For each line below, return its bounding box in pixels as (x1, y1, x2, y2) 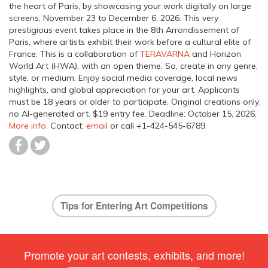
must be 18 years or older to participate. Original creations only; (9, 96, 261, 107)
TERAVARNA (140, 48, 190, 59)
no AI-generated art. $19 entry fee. (9, 108, 149, 119)
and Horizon (190, 48, 241, 59)
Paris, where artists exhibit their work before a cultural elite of (9, 36, 251, 47)
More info (9, 120, 46, 131)
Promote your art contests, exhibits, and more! (23, 247, 245, 263)
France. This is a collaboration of (9, 48, 140, 59)
